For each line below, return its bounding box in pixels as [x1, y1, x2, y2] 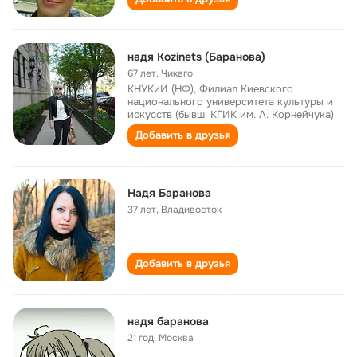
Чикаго [161, 67, 193, 80]
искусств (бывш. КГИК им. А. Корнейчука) [127, 108, 334, 121]
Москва [159, 331, 194, 344]
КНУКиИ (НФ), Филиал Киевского [127, 82, 293, 96]
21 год [127, 331, 154, 344]
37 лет [127, 203, 156, 216]
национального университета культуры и [127, 95, 333, 108]
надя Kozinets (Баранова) [127, 49, 265, 64]
